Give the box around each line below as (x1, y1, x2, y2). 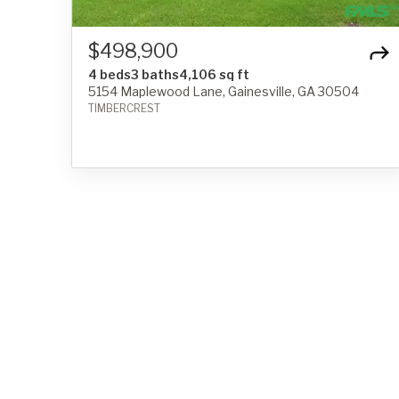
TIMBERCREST (88, 101, 160, 115)
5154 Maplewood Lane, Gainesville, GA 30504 (88, 83, 359, 99)
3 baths (131, 66, 179, 82)
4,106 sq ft (179, 66, 249, 82)
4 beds (88, 66, 131, 82)
